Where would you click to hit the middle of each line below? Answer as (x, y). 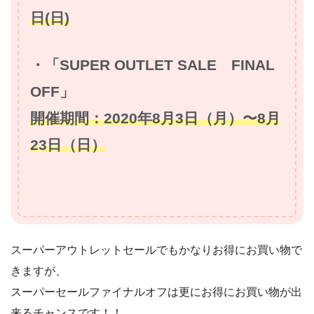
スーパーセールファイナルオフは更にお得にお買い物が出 (156, 292)
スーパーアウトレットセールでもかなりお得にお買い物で (156, 250)
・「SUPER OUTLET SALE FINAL (152, 64)
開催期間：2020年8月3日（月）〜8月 (155, 118)
